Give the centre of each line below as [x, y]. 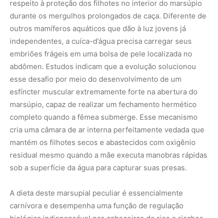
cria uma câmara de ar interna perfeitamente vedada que [107, 129]
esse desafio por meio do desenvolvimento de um [96, 79]
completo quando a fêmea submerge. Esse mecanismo [104, 117]
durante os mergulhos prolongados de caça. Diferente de [108, 16]
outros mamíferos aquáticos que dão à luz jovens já [98, 28]
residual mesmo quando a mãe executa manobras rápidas [109, 155]
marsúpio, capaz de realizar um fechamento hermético [103, 104]
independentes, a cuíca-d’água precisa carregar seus [101, 41]
